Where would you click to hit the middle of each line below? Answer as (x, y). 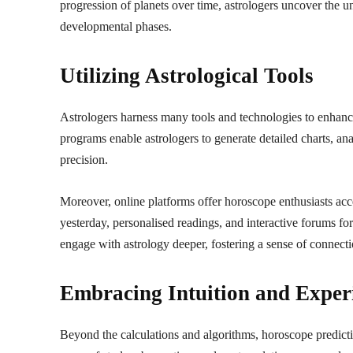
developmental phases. (116, 26)
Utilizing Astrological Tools (187, 75)
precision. (84, 159)
